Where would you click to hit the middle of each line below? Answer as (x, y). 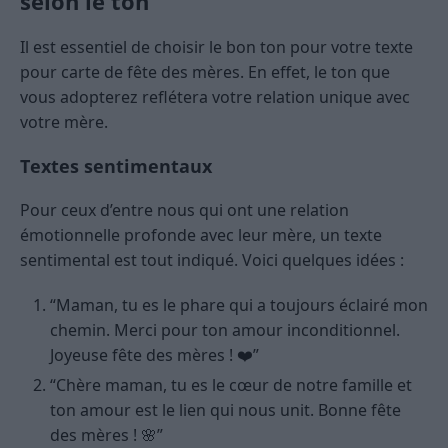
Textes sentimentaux (116, 165)
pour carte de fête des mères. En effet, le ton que (205, 71)
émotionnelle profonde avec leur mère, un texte (201, 234)
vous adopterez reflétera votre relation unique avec (215, 96)
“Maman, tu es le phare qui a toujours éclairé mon (239, 304)
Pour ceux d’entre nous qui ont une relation (184, 209)
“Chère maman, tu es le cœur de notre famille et (231, 384)
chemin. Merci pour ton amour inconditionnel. (225, 329)
